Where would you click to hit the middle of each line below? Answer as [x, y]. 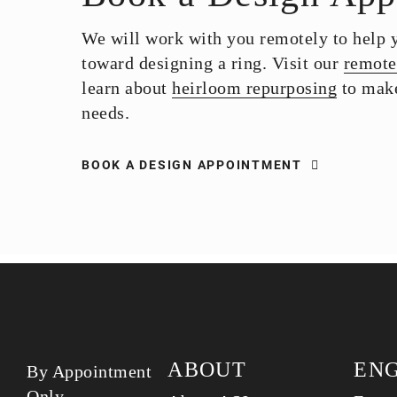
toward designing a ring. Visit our [213, 63]
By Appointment [89, 371]
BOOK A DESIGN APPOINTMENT [192, 165]
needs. [105, 113]
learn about [127, 88]
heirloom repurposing [254, 88]
